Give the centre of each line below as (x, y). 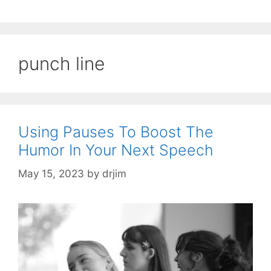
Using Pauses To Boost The (116, 132)
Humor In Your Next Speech (116, 150)
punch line (61, 64)
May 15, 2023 (51, 173)
